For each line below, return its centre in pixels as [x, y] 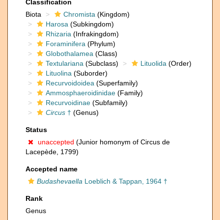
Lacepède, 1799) [52, 152]
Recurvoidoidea [70, 83]
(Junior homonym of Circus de [122, 142]
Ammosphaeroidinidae [81, 93]
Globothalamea [69, 54]
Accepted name [52, 169]
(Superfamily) [116, 83]
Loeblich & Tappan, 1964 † [125, 181]
